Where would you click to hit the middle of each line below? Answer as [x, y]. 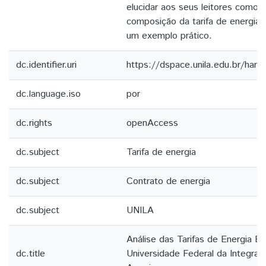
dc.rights [34, 123]
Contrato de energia [168, 181]
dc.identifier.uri [46, 65]
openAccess [152, 123]
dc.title [31, 254]
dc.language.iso [48, 94]
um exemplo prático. [169, 36]
